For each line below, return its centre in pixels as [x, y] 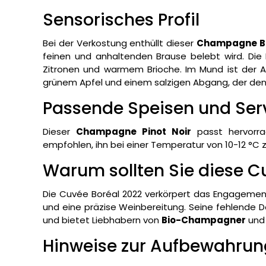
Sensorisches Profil [121, 20]
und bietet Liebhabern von [102, 220]
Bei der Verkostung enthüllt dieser [120, 43]
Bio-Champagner [204, 220]
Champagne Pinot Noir [134, 132]
